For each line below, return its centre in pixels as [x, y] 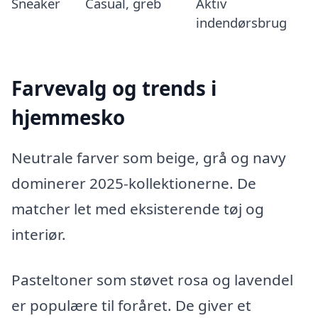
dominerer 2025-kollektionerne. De [134, 183]
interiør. [39, 235]
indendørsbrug [241, 22]
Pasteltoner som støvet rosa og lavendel [152, 280]
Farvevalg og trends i [114, 88]
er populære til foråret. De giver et [131, 306]
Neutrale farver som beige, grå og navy [149, 158]
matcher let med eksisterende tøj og [138, 209]
